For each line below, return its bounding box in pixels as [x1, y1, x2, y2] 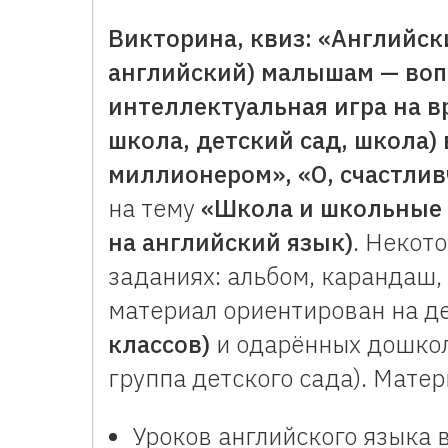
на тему [108, 192, 201, 224]
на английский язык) [108, 226, 353, 258]
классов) [108, 328, 210, 360]
